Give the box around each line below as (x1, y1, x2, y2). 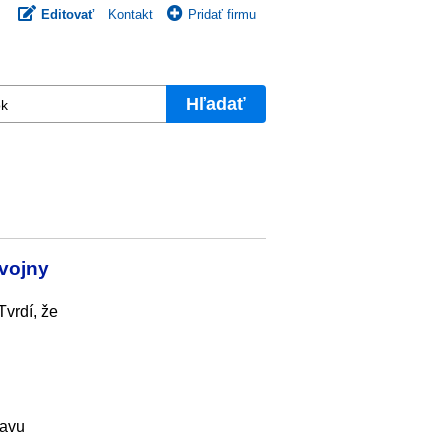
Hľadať (186, 93, 246, 114)
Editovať (41, 7, 94, 22)
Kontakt (108, 7, 153, 22)
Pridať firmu (188, 7, 256, 22)
